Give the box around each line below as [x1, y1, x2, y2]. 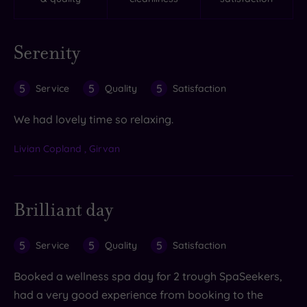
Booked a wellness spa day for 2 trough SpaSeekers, [14, 269, 282, 283]
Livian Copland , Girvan [14, 142, 120, 155]
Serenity [23, 40, 80, 65]
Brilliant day [25, 197, 113, 222]
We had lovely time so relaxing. [14, 112, 173, 126]
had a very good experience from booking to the [14, 287, 263, 302]
